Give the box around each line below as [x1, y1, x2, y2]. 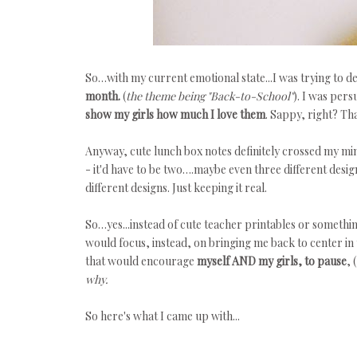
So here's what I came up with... [85, 308, 240, 324]
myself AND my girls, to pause [197, 253, 347, 269]
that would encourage [85, 253, 197, 269]
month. [85, 88, 120, 104]
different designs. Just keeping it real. [85, 180, 267, 195]
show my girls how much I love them [85, 107, 265, 122]
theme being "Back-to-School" [144, 88, 293, 104]
